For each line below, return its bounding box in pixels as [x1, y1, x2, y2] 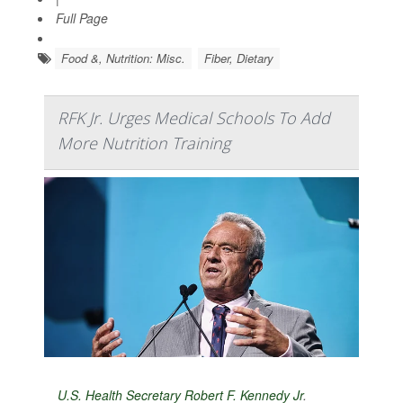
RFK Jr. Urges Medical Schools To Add [58, 107, 330, 129]
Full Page [56, 9, 108, 27]
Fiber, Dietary [204, 49, 273, 67]
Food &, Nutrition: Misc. [61, 49, 185, 67]
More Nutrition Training [58, 132, 230, 154]
